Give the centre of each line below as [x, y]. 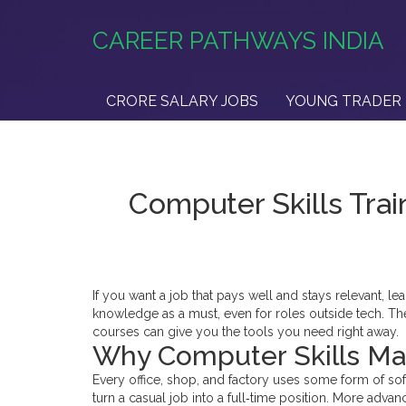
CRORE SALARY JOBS [182, 101]
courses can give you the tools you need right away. [246, 332]
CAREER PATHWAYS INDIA [238, 41]
